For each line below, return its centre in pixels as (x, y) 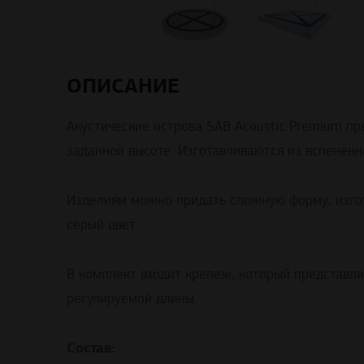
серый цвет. (103, 225)
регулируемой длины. (132, 298)
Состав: (91, 348)
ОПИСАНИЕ (123, 86)
